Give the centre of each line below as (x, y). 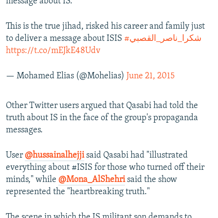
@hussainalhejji (54, 156)
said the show (151, 180)
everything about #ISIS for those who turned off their (105, 168)
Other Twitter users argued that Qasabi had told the (102, 106)
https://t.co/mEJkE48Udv (53, 51)
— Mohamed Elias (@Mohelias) (66, 76)
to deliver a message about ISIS (65, 39)
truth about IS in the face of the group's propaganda (102, 118)
